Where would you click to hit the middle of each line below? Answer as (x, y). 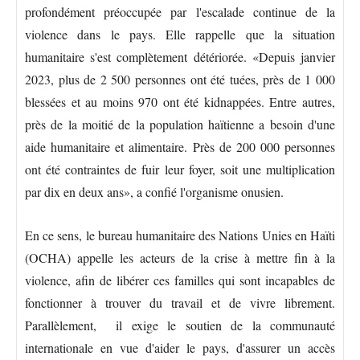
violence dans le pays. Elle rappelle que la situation (180, 34)
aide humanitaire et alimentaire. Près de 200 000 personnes (180, 146)
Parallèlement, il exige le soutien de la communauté (180, 325)
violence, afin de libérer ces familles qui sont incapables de (180, 280)
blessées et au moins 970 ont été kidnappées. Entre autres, (180, 101)
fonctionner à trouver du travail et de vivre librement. (180, 302)
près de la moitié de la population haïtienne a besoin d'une (180, 124)
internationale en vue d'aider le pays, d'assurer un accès (180, 347)
